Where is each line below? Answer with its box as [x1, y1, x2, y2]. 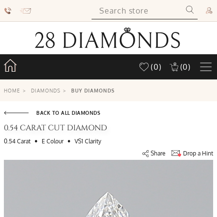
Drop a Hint [183, 150, 213, 157]
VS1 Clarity [75, 138, 101, 145]
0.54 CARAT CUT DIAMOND [4, 123, 107, 133]
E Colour [42, 138, 63, 145]
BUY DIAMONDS [71, 87, 115, 93]
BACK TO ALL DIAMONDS [36, 109, 101, 116]
